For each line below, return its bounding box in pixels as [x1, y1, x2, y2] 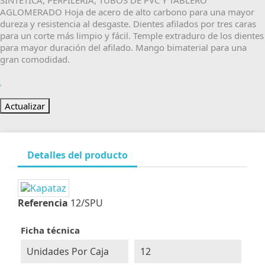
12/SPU [70, 196, 103, 210]
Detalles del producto [27, 148, 128, 162]
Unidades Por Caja [27, 245, 109, 258]
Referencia [18, 196, 68, 210]
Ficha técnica [21, 224, 80, 237]
